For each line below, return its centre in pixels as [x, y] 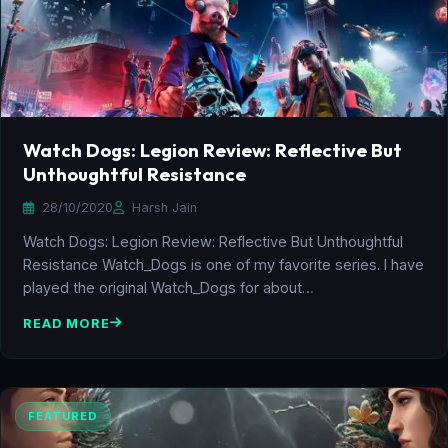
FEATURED [63, 415]
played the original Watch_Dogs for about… [168, 287]
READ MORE [66, 323]
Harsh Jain [162, 207]
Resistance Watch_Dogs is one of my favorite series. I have [223, 264]
